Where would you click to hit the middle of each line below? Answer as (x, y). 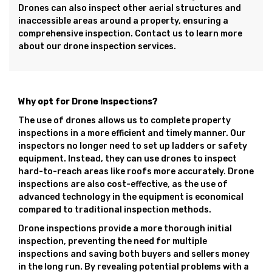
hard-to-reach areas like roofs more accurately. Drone (136, 172)
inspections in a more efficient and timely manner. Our (132, 133)
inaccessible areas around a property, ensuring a (123, 21)
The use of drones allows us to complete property (124, 121)
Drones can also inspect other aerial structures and (130, 8)
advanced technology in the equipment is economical (131, 197)
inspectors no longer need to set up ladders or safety (133, 146)
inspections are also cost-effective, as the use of (123, 184)
